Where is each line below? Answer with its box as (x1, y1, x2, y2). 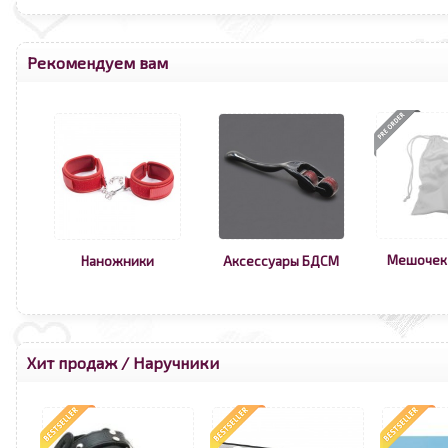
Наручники (133, 353, 219, 372)
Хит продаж (27, 353, 117, 372)
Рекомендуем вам (27, 53, 168, 72)
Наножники (81, 253, 154, 269)
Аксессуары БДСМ (223, 253, 339, 269)
